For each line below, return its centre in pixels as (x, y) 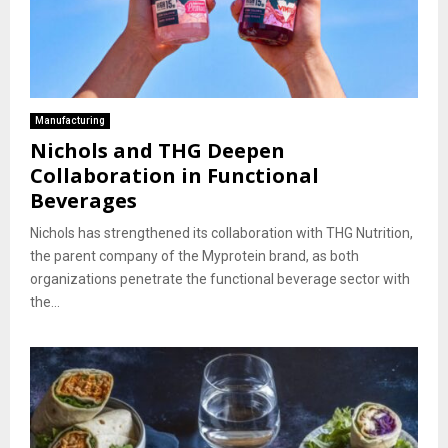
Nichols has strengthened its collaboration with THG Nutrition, (221, 232)
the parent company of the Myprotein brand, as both (194, 255)
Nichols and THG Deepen (157, 150)
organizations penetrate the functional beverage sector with (220, 278)
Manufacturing (70, 120)
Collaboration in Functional (174, 175)
